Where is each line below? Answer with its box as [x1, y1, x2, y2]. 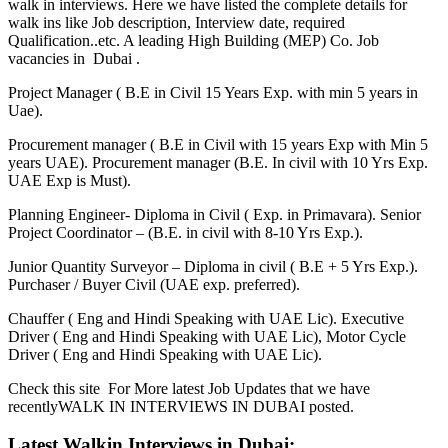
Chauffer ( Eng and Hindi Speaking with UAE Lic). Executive [8, 309, 404, 327]
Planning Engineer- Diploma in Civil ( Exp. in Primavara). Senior [8, 205, 421, 223]
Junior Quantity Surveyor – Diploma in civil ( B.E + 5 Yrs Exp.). [8, 257, 418, 275]
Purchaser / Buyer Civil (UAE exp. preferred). [8, 275, 300, 293]
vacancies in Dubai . [8, 49, 140, 67]
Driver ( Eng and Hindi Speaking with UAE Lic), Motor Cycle [8, 327, 406, 345]
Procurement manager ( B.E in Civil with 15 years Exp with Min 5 [8, 135, 428, 153]
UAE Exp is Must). [8, 171, 131, 189]
